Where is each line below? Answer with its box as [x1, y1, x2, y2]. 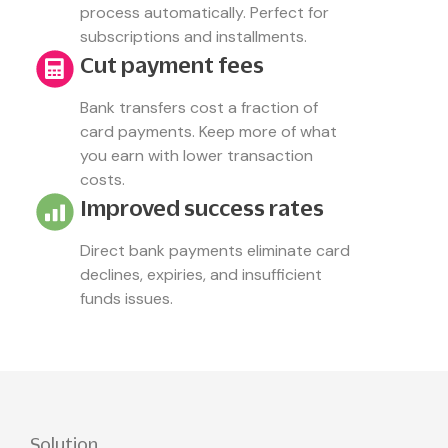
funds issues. [80, 288, 173, 309]
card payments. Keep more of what [80, 121, 337, 142]
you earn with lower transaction [80, 145, 313, 166]
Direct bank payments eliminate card [80, 240, 350, 261]
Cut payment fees [80, 52, 264, 77]
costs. [80, 169, 125, 190]
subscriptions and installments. [80, 26, 307, 47]
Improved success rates [80, 195, 324, 220]
